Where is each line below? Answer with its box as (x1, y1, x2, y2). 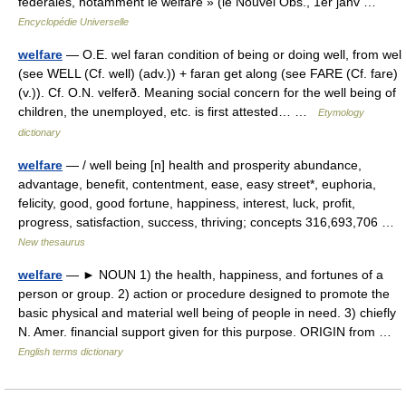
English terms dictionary (18, 346, 123, 357)
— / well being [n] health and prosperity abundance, (63, 158, 362, 172)
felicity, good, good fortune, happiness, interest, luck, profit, (18, 196, 355, 210)
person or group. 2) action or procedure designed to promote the (18, 286, 390, 301)
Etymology (318, 107, 364, 118)
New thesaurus (18, 237, 85, 247)
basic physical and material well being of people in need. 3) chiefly (18, 305, 396, 320)
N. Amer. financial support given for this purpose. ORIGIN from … (18, 324, 399, 339)
